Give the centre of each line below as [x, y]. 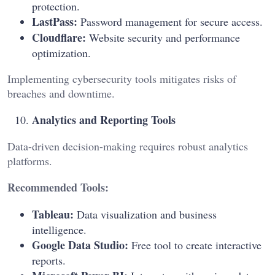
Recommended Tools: [58, 188]
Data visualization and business [145, 215]
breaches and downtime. [61, 94]
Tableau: [53, 215]
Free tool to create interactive [195, 245]
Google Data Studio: [80, 245]
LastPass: [55, 22]
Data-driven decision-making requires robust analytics [128, 146]
